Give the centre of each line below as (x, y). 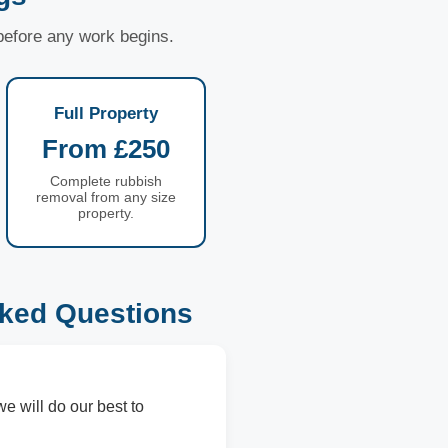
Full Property (106, 113)
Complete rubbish (106, 181)
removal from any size (106, 197)
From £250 (106, 149)
